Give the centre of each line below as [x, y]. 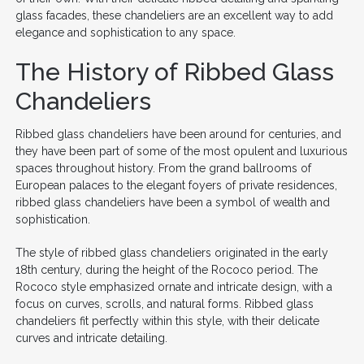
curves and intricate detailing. [91, 338]
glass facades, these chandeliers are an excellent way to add [174, 15]
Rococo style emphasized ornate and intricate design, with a [173, 286]
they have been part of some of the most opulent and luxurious [181, 151]
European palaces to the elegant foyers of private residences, [176, 185]
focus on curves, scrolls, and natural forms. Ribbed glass [164, 303]
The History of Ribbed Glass [174, 71]
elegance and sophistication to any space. [125, 32]
